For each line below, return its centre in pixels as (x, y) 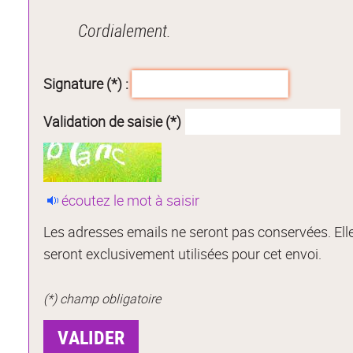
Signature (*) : (86, 84)
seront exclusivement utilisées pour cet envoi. (183, 254)
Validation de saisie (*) (113, 122)
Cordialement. (125, 30)
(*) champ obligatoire (102, 299)
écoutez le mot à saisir (131, 200)
